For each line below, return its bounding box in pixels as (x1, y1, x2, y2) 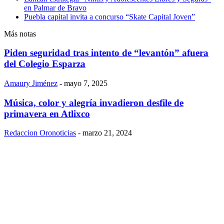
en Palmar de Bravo (24, 3, 86, 12)
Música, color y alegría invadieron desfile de (4, 97, 183, 108)
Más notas (4, 29, 36, 38)
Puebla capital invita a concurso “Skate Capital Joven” (24, 12, 195, 21)
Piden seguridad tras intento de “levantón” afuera (4, 47, 208, 58)
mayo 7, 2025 (64, 79, 107, 88)
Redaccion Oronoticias (4, 128, 76, 137)
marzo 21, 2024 (82, 128, 132, 137)
